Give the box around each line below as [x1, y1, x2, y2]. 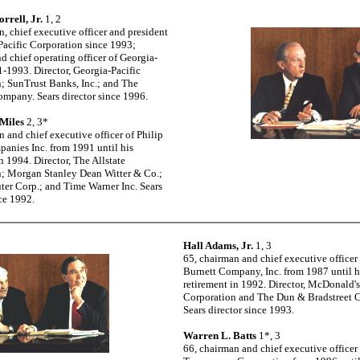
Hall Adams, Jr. [183, 239, 256, 252]
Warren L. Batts [183, 329, 259, 342]
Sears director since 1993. [183, 304, 294, 316]
